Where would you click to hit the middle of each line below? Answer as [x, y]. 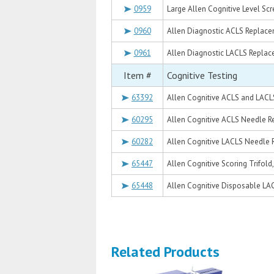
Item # [137, 75]
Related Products [165, 252]
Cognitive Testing [202, 75]
